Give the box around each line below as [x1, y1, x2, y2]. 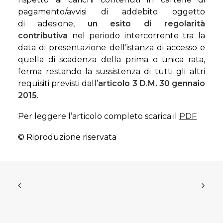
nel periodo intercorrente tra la [72, 31, 206, 40]
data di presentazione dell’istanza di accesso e [18, 43, 205, 52]
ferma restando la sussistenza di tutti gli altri [18, 67, 205, 76]
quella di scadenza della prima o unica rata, [18, 55, 205, 64]
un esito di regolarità [87, 19, 206, 28]
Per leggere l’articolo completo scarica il [18, 111, 179, 121]
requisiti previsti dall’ [18, 79, 99, 88]
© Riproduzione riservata [18, 132, 116, 142]
